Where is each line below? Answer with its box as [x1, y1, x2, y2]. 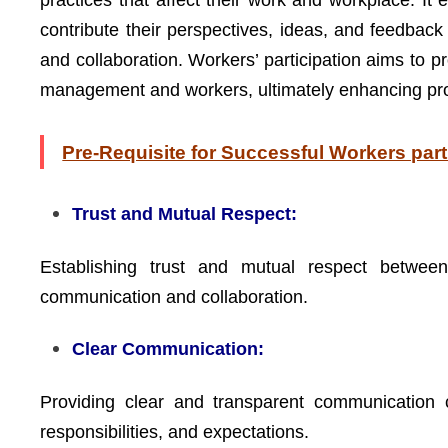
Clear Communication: [72, 339, 265, 359]
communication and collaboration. [40, 286, 309, 307]
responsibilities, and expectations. [40, 421, 310, 442]
